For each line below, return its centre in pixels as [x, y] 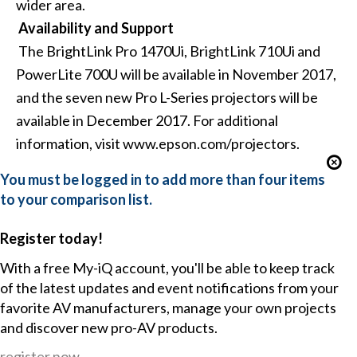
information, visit [69, 144]
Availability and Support [96, 28]
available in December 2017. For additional [147, 121]
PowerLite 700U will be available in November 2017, [176, 75]
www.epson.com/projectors [209, 144]
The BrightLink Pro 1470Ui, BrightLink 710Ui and [168, 51]
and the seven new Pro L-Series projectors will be [167, 98]
